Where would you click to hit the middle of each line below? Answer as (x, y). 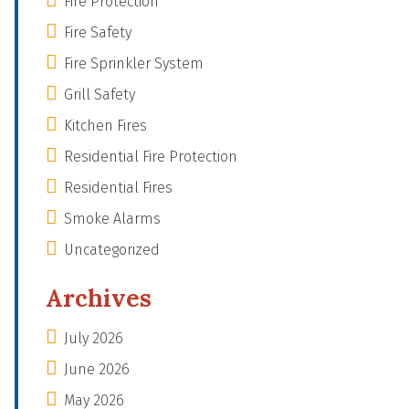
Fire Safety (98, 32)
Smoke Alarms (112, 219)
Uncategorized (112, 250)
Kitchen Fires (105, 126)
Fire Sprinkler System (134, 63)
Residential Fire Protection (151, 157)
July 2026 (94, 338)
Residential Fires (118, 188)
